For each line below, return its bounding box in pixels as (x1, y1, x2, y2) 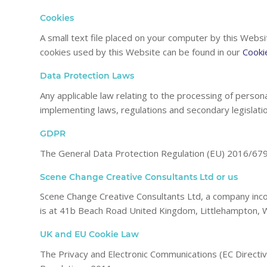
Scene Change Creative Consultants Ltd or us (40, 171, 238, 182)
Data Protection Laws (40, 70, 134, 81)
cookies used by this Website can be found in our (40, 46, 243, 58)
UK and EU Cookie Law (40, 229, 139, 240)
